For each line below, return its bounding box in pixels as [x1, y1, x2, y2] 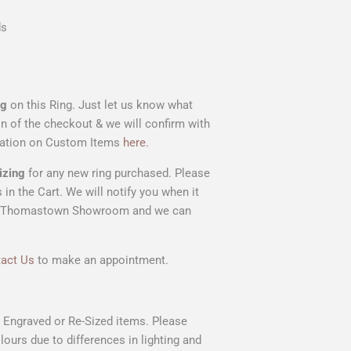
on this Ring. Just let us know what [7, 97, 193, 112]
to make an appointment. [38, 252, 168, 267]
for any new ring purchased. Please [25, 165, 210, 180]
